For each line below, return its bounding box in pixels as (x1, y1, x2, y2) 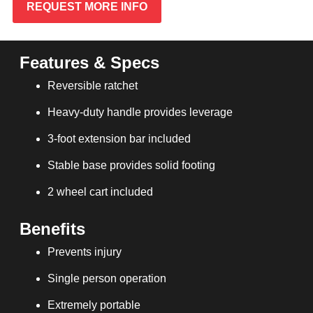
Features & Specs (19, 52, 159, 72)
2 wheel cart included (47, 185, 153, 198)
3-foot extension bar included (47, 132, 191, 145)
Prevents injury (47, 245, 122, 258)
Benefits (19, 219, 85, 238)
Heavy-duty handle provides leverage (47, 105, 233, 118)
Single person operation (47, 272, 166, 284)
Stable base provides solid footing (47, 159, 215, 171)
